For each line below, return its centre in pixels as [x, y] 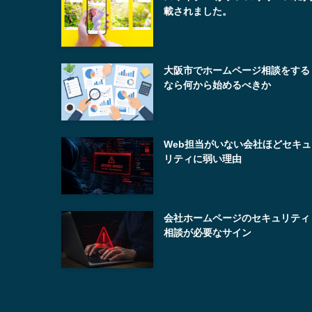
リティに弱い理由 [203, 159]
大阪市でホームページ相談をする [237, 71]
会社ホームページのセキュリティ [237, 218]
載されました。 [198, 11]
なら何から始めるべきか [218, 85]
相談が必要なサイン [208, 232]
